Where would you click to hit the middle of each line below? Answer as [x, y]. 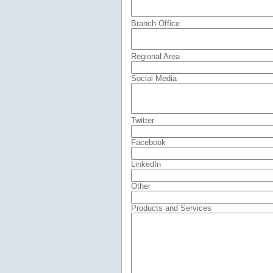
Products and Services [171, 208]
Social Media [154, 78]
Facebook [148, 142]
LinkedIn [146, 164]
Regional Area [155, 56]
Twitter [142, 120]
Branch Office [155, 23]
